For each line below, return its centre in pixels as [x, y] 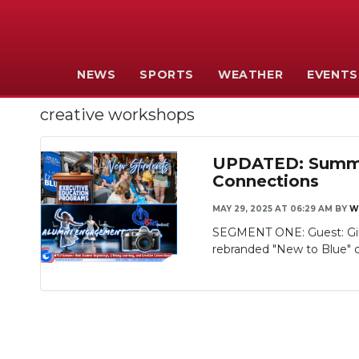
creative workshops [117, 115]
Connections [266, 181]
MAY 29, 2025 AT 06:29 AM [272, 209]
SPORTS [167, 75]
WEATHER [250, 75]
